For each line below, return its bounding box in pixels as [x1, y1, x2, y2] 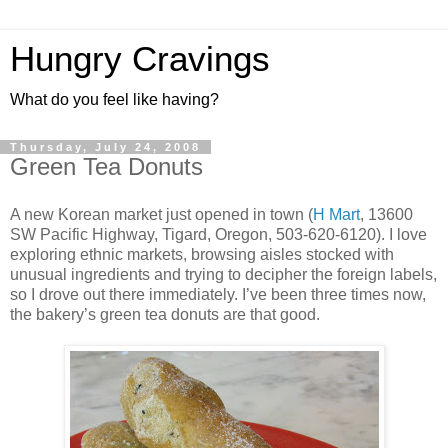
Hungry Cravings [10, 40, 270, 78]
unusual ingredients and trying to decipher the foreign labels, [10, 265, 437, 283]
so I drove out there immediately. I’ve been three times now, [10, 285, 426, 303]
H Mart [313, 205, 360, 223]
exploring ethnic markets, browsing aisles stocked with [10, 245, 394, 263]
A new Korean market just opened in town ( [10, 205, 313, 223]
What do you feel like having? [10, 91, 219, 108]
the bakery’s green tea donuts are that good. [10, 305, 320, 323]
